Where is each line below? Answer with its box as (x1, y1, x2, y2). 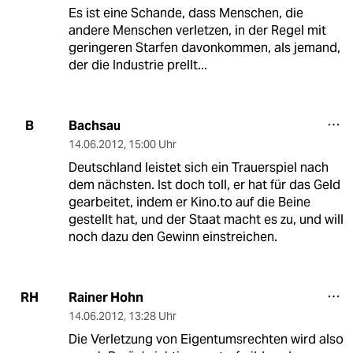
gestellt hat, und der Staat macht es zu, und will (68, 210, 344, 228)
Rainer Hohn (68, 288, 143, 306)
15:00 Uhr (128, 136, 176, 151)
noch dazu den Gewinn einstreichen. (68, 228, 277, 245)
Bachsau (68, 117, 121, 134)
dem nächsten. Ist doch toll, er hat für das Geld (68, 176, 340, 193)
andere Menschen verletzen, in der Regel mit (68, 21, 326, 39)
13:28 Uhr (128, 308, 176, 323)
